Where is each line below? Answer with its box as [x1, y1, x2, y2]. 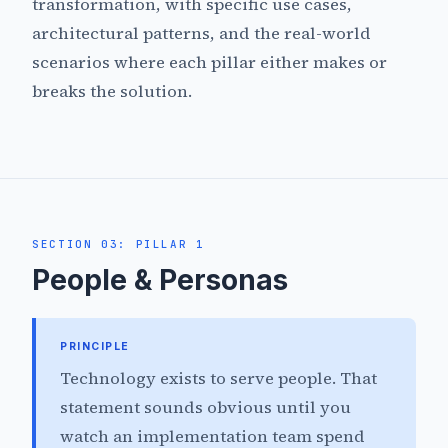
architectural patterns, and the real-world [32, 22, 371, 46]
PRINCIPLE [60, 340, 131, 354]
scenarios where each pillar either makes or [32, 51, 387, 75]
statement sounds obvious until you [60, 396, 351, 420]
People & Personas [32, 263, 288, 298]
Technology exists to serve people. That [60, 367, 377, 391]
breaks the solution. [32, 80, 192, 104]
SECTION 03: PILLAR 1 [32, 237, 205, 252]
